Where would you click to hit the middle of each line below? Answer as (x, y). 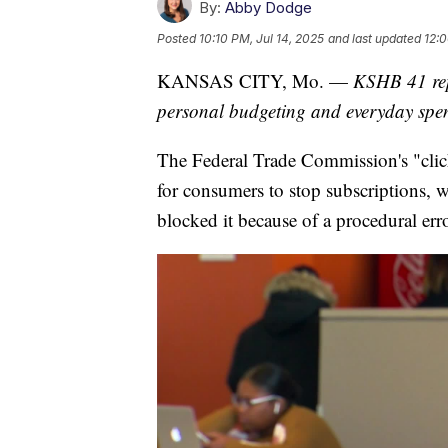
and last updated (374, 38)
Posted (178, 38)
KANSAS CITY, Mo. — (255, 80)
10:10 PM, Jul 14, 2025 (261, 38)
